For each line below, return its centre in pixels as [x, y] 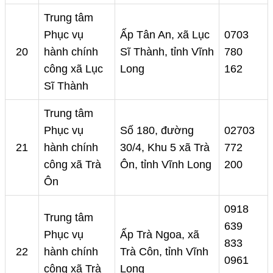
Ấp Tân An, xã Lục [165, 35]
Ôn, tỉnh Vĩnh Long [166, 165]
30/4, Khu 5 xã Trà [165, 148]
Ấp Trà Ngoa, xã [160, 235]
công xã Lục [73, 69]
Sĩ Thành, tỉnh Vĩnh [167, 52]
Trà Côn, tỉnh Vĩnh [164, 252]
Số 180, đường [157, 131]
